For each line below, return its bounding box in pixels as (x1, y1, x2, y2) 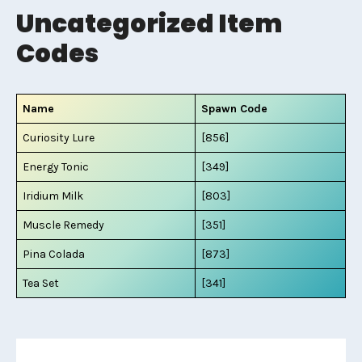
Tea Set (23, 276, 59, 290)
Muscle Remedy (23, 218, 104, 232)
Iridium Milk (23, 189, 83, 203)
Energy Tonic (23, 160, 89, 174)
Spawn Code (201, 102, 267, 116)
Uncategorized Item (16, 6, 282, 41)
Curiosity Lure (23, 131, 95, 145)
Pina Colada (23, 247, 85, 261)
